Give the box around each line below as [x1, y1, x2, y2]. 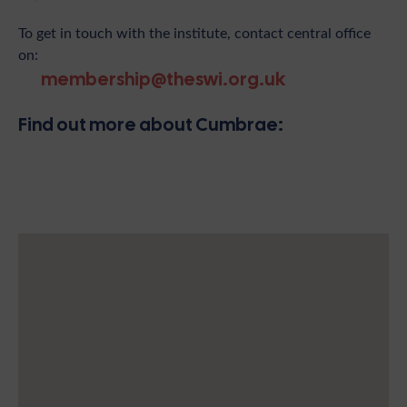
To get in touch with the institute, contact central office [18, 23, 371, 43]
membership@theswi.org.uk [41, 67, 285, 92]
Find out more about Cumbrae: [18, 113, 283, 137]
